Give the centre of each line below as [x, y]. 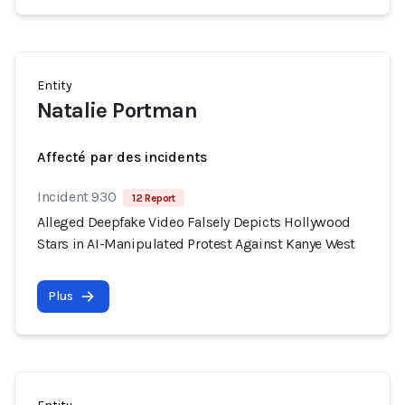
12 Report [154, 198]
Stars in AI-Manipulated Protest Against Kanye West [197, 244]
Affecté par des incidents [122, 157]
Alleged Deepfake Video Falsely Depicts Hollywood [194, 222]
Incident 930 [77, 197]
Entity [55, 85]
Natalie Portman [117, 110]
